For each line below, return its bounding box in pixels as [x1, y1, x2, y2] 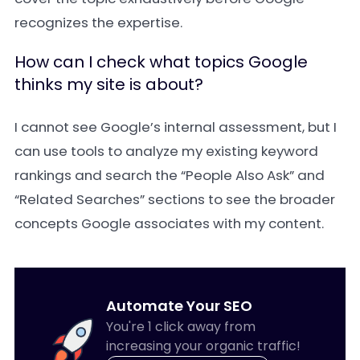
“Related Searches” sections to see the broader [14, 190, 335, 209]
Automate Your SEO [105, 296, 252, 316]
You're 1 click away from [105, 317, 256, 336]
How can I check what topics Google [14, 51, 308, 73]
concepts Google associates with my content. [14, 214, 324, 233]
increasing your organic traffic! [105, 337, 301, 355]
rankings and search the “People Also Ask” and [14, 166, 325, 185]
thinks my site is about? [14, 73, 203, 96]
